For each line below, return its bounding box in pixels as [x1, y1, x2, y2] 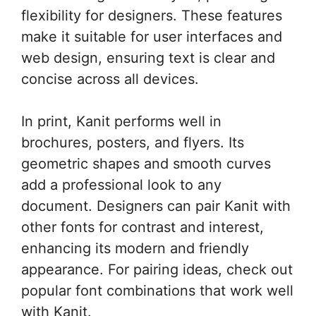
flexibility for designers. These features [21, 6, 282, 24]
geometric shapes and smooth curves [21, 154, 271, 172]
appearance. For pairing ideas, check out [21, 260, 293, 278]
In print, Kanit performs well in [21, 112, 221, 130]
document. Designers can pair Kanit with [21, 197, 291, 214]
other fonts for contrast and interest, [21, 218, 264, 236]
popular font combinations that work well [21, 281, 293, 299]
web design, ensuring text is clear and [21, 49, 275, 66]
